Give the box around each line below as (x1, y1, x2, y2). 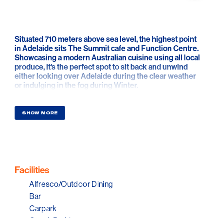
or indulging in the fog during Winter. (15, 80, 139, 91)
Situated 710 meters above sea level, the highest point (15, 34, 197, 44)
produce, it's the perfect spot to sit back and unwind (15, 62, 188, 72)
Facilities (15, 164, 50, 176)
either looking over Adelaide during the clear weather (15, 71, 197, 81)
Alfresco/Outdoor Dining (29, 179, 113, 189)
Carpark (29, 203, 57, 214)
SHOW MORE (22, 110, 58, 116)
